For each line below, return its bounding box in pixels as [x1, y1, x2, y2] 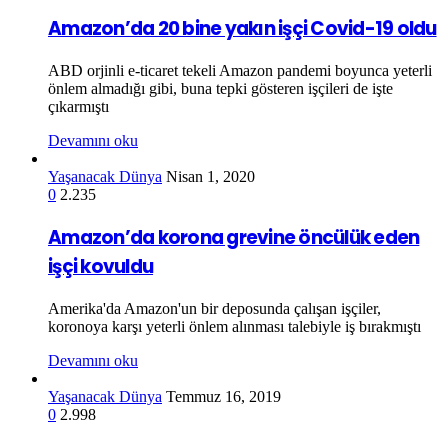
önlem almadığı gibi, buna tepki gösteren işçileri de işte [48, 80, 393, 98]
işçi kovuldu [48, 252, 154, 280]
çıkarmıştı [48, 98, 109, 116]
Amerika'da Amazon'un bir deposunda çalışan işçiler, [48, 299, 381, 317]
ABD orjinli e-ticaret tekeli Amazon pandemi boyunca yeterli [48, 62, 432, 80]
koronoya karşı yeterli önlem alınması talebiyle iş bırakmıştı [48, 317, 421, 335]
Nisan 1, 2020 [166, 168, 255, 186]
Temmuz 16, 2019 [166, 387, 281, 405]
